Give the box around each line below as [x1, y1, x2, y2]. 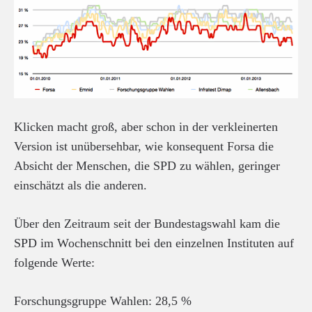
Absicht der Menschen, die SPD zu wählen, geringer [14, 158, 280, 173]
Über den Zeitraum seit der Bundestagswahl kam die [14, 216, 280, 231]
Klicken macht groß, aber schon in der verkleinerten [14, 119, 278, 134]
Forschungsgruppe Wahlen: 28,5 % [14, 293, 192, 308]
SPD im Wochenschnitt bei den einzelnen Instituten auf [14, 235, 294, 250]
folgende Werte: [14, 255, 95, 270]
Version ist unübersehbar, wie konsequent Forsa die [14, 139, 274, 153]
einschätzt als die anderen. [14, 178, 147, 192]
